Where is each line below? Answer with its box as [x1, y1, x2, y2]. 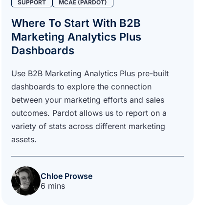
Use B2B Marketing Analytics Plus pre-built [11, 68, 169, 78]
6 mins [40, 180, 65, 191]
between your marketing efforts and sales [11, 94, 164, 105]
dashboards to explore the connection [11, 81, 152, 91]
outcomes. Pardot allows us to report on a [11, 108, 167, 118]
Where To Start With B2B [11, 16, 141, 29]
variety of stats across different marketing [11, 121, 165, 131]
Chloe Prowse [40, 171, 92, 181]
